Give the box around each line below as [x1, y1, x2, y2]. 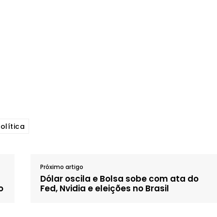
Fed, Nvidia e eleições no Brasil [40, 183, 170, 194]
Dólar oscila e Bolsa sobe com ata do [40, 173, 199, 185]
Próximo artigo [40, 163, 84, 171]
